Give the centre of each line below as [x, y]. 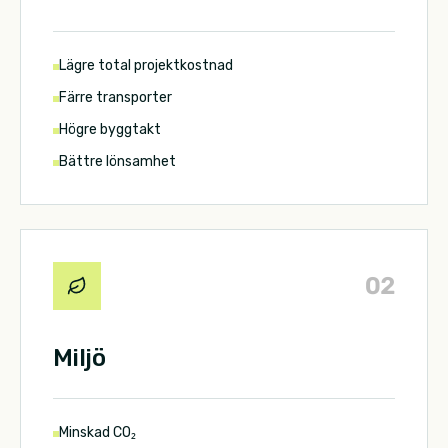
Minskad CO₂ [97, 433]
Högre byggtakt [110, 130]
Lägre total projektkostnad [146, 66]
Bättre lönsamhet [117, 162]
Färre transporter [115, 98]
